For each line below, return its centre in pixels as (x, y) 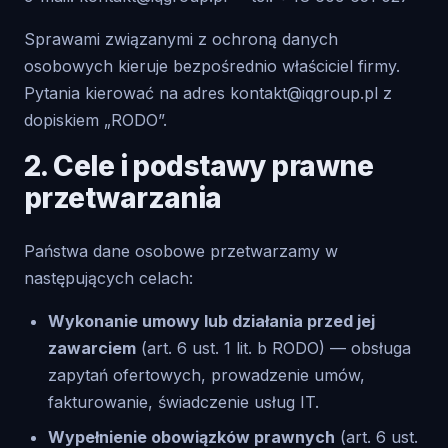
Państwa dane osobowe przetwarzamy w (181, 251)
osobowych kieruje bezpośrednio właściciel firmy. (212, 66)
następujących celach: (108, 278)
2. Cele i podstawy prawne (199, 166)
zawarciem (92, 348)
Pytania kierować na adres (127, 93)
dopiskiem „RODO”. (95, 120)
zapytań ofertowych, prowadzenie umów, (206, 375)
